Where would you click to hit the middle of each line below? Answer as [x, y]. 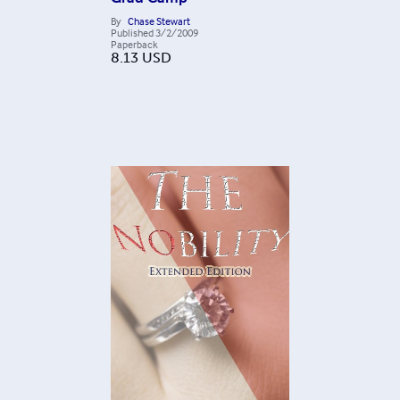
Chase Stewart [159, 21]
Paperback [134, 44]
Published [132, 33]
